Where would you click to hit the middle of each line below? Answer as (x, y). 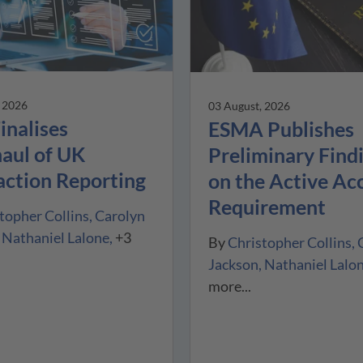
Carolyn (120, 215)
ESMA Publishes (281, 128)
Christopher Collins (289, 242)
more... (229, 286)
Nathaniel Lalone (56, 237)
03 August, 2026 (249, 105)
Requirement (267, 206)
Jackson (233, 264)
